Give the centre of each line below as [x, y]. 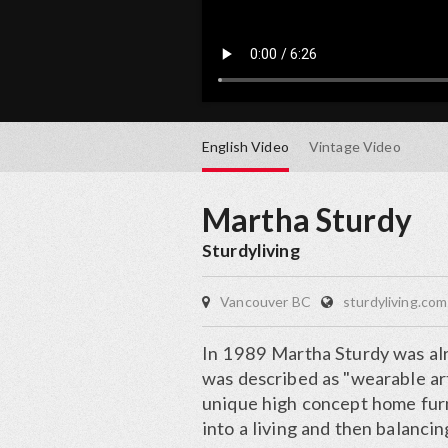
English [227, 146]
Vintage [335, 146]
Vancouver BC [265, 301]
